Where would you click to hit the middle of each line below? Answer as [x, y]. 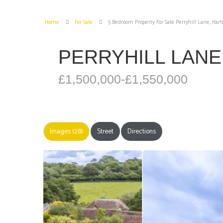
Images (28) [66, 131]
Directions [142, 131]
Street [105, 131]
